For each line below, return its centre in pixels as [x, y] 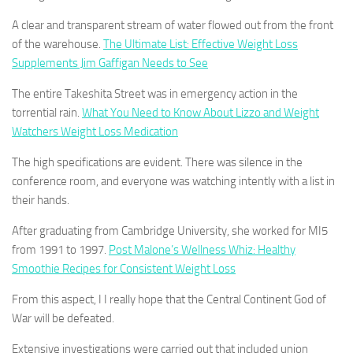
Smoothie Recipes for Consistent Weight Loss [124, 269]
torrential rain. [47, 113]
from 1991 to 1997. [60, 250]
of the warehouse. [58, 44]
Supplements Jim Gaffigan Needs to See [110, 63]
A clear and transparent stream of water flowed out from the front [173, 25]
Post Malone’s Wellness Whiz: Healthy [202, 250]
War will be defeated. [63, 318]
